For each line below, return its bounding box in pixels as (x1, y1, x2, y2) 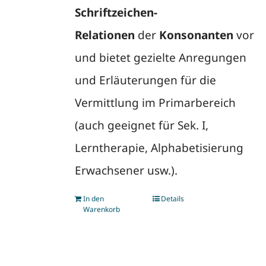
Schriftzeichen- (74, 5, 157, 20)
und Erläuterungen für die (74, 72, 216, 88)
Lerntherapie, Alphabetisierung (74, 140, 243, 156)
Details (161, 194, 185, 204)
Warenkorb (83, 204, 120, 214)
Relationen (74, 27, 135, 43)
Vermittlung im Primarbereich (74, 95, 236, 110)
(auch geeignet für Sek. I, (74, 118, 208, 133)
